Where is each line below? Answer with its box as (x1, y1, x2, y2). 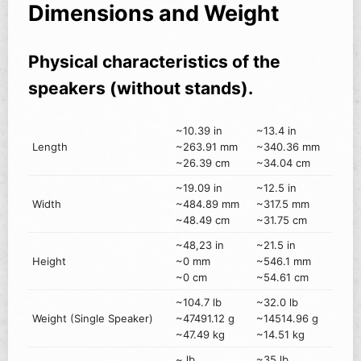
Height (32, 255, 67, 268)
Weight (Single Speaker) (32, 312, 154, 326)
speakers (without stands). (28, 78, 253, 99)
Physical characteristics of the (28, 52, 280, 73)
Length (32, 140, 68, 154)
